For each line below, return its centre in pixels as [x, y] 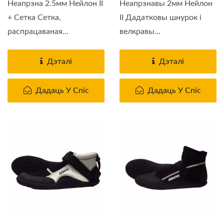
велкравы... [140, 31]
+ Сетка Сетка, [34, 17]
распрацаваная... [38, 31]
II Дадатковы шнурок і [160, 17]
